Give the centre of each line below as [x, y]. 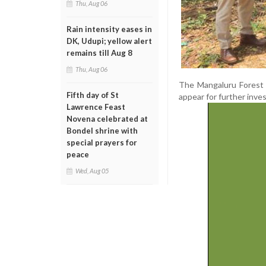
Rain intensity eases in [109, 29]
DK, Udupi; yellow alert [109, 41]
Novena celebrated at [107, 119]
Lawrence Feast [96, 107]
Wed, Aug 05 [92, 171]
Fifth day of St [93, 95]
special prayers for [102, 142]
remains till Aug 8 [99, 53]
